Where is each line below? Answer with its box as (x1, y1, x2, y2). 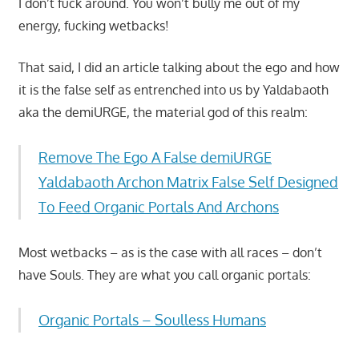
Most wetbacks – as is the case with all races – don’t (18, 244, 322, 260)
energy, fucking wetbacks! (18, 17, 169, 34)
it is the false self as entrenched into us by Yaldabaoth (18, 81, 329, 98)
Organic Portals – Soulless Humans (38, 310, 266, 329)
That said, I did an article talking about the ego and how (18, 58, 340, 75)
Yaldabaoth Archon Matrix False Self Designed (38, 172, 338, 191)
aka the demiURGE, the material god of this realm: (18, 103, 308, 120)
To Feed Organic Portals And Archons (38, 197, 279, 216)
